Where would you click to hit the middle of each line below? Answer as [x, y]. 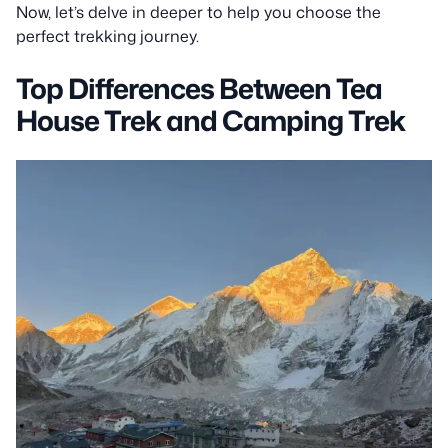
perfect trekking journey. [107, 35]
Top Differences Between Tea [199, 87]
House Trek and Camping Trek [210, 119]
